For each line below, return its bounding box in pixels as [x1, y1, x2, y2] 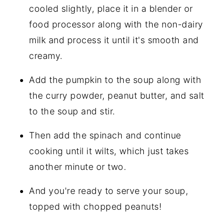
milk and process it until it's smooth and [29, 34, 199, 45]
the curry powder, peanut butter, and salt [29, 90, 204, 101]
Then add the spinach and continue [29, 130, 181, 140]
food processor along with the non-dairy [29, 19, 203, 29]
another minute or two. [29, 161, 127, 172]
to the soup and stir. [29, 106, 115, 116]
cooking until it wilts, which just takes [29, 145, 189, 156]
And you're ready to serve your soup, [29, 185, 189, 196]
